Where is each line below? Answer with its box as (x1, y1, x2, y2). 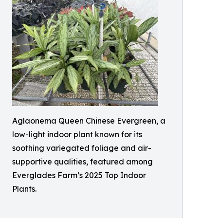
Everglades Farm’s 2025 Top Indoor (12, 170, 146, 180)
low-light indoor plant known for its (12, 129, 142, 139)
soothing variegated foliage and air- (12, 143, 151, 153)
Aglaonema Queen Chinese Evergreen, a (12, 115, 165, 126)
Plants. (12, 183, 36, 194)
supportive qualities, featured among (12, 156, 153, 166)
